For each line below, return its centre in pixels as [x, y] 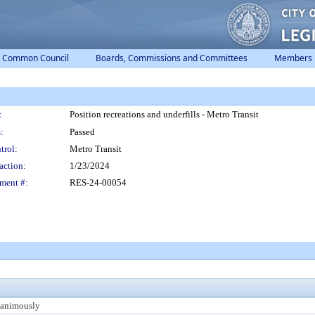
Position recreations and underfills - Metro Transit [164, 114]
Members [293, 58]
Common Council [36, 58]
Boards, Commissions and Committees [172, 58]
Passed [82, 132]
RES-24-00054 [98, 182]
